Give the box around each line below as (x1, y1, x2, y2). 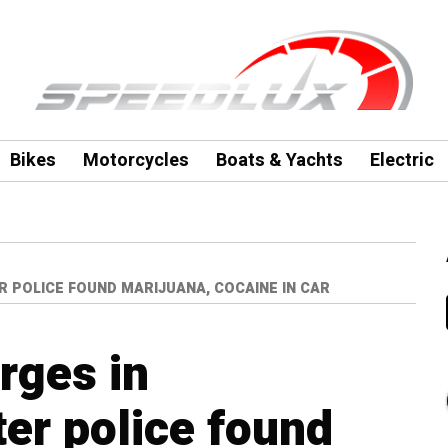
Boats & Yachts (215, 147, 343, 174)
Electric (369, 147, 434, 174)
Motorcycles (82, 147, 189, 174)
